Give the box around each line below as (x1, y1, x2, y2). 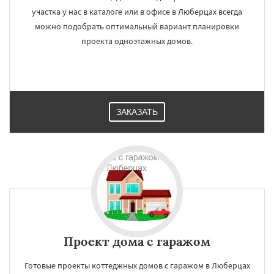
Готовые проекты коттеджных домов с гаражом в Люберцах (24, 260, 250, 271)
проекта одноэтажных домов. (81, 35, 193, 46)
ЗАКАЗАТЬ (116, 107, 158, 117)
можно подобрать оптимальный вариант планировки (35, 21, 239, 32)
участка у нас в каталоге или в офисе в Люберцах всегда (32, 6, 242, 17)
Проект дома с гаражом (64, 234, 210, 249)
